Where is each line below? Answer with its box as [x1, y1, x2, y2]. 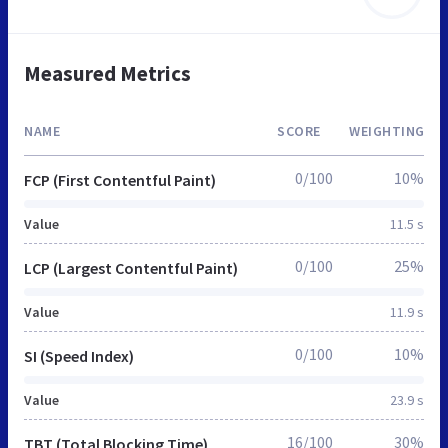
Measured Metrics [24, 59, 191, 87]
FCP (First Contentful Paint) [24, 169, 216, 190]
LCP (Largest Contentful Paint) [24, 257, 238, 278]
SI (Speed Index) [24, 345, 134, 366]
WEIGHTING [349, 121, 425, 140]
